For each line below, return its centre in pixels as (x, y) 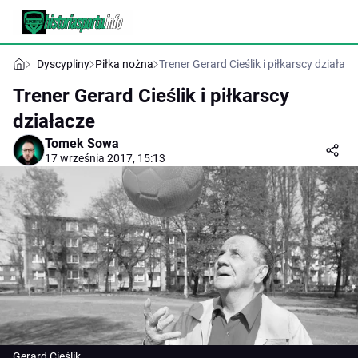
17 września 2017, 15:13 (105, 158)
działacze (54, 121)
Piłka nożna (124, 64)
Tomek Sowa (82, 143)
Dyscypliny (63, 64)
